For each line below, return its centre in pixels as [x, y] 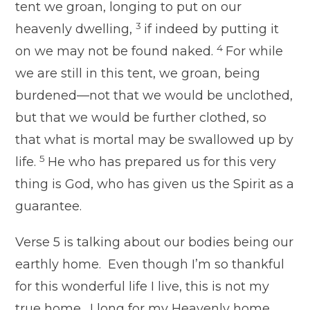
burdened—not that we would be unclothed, [154, 96]
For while [255, 52]
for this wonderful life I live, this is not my [143, 287]
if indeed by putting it [212, 29]
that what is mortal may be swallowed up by [155, 140]
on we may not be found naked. [115, 52]
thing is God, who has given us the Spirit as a [155, 184]
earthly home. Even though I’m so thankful [150, 265]
